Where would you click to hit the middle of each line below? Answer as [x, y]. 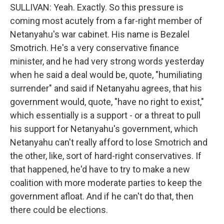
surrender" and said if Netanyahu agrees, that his [106, 88]
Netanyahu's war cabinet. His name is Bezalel [100, 34]
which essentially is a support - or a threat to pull [105, 115]
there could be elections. [59, 210]
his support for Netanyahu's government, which [104, 129]
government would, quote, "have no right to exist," [107, 102]
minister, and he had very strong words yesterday [107, 61]
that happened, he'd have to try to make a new [100, 169]
